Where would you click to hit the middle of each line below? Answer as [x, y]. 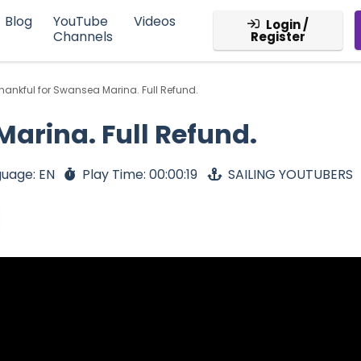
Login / [287, 25]
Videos [154, 22]
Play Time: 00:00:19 [140, 175]
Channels [83, 37]
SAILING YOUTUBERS [290, 175]
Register [278, 37]
